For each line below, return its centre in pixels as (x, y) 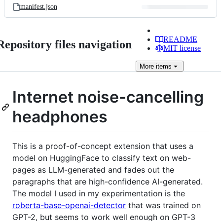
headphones (60, 117)
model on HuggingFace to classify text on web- (102, 158)
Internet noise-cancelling (108, 97)
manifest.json (39, 7)
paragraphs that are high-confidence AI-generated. (108, 181)
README (180, 39)
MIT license (182, 48)
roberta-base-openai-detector (69, 205)
